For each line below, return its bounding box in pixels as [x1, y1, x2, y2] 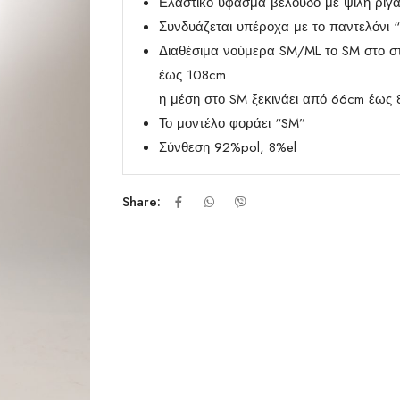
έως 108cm [158, 65, 226, 85]
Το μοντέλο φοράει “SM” [158, 113, 305, 133]
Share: [121, 191, 161, 212]
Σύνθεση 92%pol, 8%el [158, 137, 296, 157]
